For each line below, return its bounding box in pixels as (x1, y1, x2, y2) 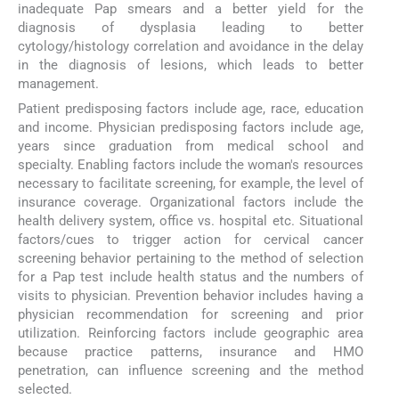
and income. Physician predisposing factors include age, (18, 119, 363, 136)
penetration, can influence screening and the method (18, 362, 363, 379)
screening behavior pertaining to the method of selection (18, 250, 363, 267)
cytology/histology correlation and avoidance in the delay (18, 37, 363, 54)
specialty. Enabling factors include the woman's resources (18, 157, 363, 174)
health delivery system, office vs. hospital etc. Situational (18, 213, 363, 230)
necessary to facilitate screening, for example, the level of (18, 175, 363, 192)
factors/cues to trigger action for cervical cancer (18, 232, 363, 248)
